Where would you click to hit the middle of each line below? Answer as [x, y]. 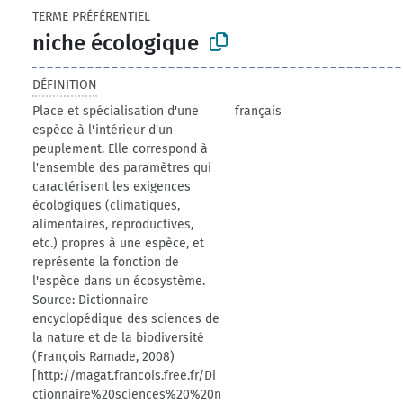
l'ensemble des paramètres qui [122, 167]
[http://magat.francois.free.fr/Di [125, 375]
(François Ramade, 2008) [104, 356]
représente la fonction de [106, 262]
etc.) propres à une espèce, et [119, 243]
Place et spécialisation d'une [116, 111]
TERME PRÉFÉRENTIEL [92, 17]
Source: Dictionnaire [91, 300]
